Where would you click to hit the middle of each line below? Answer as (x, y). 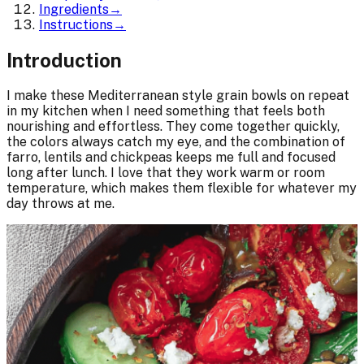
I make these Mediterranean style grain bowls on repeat (178, 95)
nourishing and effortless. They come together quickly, (173, 126)
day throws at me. (61, 203)
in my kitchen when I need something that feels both (166, 110)
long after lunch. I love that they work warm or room (166, 172)
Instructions (76, 24)
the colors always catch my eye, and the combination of (176, 141)
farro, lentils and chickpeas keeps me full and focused (171, 157)
